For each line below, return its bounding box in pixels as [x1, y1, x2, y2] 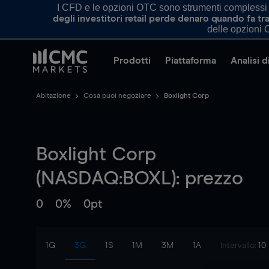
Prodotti [113, 56, 151, 65]
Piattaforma [165, 56, 216, 65]
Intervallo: [220, 241, 258, 250]
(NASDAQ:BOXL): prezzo [36, 169, 243, 189]
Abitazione [36, 92, 71, 100]
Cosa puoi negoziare [83, 92, 151, 100]
